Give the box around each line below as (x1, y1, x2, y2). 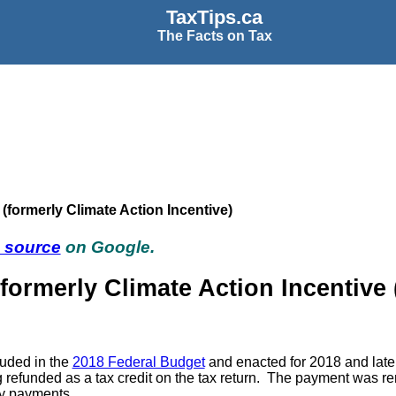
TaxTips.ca (166, 6, 263, 28)
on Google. (60, 237, 155, 256)
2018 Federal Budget (72, 354, 205, 370)
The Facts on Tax (156, 28, 272, 43)
